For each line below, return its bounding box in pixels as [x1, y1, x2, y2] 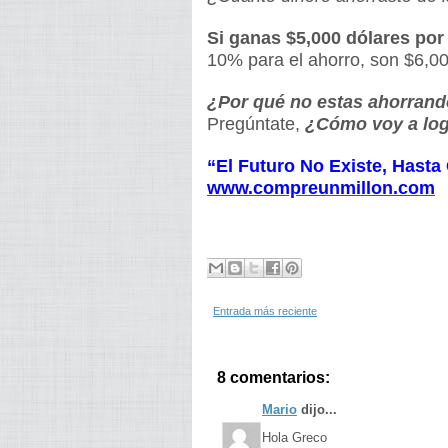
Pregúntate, [207, 114, 305, 134]
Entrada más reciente [213, 305, 317, 317]
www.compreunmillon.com [207, 178, 435, 198]
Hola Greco [262, 430, 327, 445]
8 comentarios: [217, 369, 330, 386]
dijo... [297, 402, 337, 417]
